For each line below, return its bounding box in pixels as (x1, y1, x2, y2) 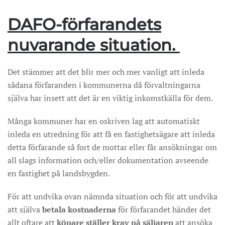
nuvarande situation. (8, 35, 180, 55)
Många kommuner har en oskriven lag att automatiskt (8, 116, 200, 127)
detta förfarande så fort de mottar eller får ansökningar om (8, 142, 217, 153)
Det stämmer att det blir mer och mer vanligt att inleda (8, 66, 204, 77)
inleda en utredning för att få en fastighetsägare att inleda (8, 129, 215, 140)
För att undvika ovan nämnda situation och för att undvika (8, 191, 217, 202)
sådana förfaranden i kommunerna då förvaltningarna (8, 79, 200, 90)
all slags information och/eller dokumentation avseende (8, 155, 208, 166)
